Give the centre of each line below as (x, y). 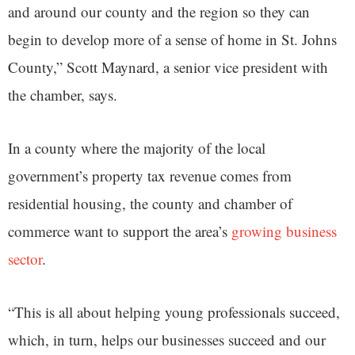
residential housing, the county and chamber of (150, 203)
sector (25, 258)
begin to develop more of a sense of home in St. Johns (172, 39)
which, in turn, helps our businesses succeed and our (167, 339)
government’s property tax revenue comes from (150, 175)
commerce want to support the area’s (120, 231)
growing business (284, 231)
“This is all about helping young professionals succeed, (174, 311)
